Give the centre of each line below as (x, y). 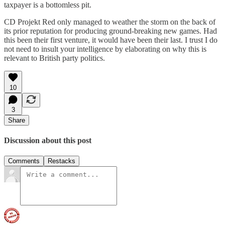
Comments (24, 161)
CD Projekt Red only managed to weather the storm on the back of (110, 22)
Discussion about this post (48, 141)
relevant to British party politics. (54, 58)
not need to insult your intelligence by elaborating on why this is (105, 49)
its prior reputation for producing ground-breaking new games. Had (110, 31)
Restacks (62, 161)
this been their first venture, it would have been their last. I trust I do (111, 40)
